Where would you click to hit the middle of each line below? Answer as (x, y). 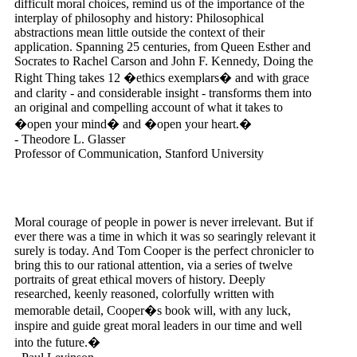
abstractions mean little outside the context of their (139, 32)
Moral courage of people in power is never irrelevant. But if (164, 222)
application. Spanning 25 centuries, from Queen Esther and (163, 47)
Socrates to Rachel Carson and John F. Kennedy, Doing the (164, 61)
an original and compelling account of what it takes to (149, 107)
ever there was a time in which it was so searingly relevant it (165, 236)
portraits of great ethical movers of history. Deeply (140, 279)
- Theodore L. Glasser (70, 139)
